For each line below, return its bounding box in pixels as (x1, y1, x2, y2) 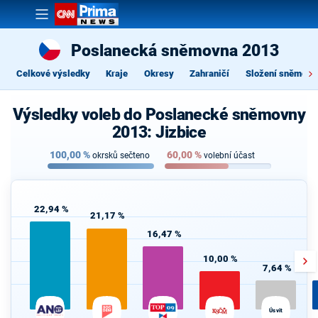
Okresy (143, 67, 174, 79)
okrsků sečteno (92, 150, 150, 161)
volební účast (203, 150, 255, 161)
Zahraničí (190, 67, 229, 79)
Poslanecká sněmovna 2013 (71, 41, 279, 60)
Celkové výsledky (16, 67, 90, 79)
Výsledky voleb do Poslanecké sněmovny (12, 105, 306, 124)
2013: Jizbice (111, 123, 207, 141)
